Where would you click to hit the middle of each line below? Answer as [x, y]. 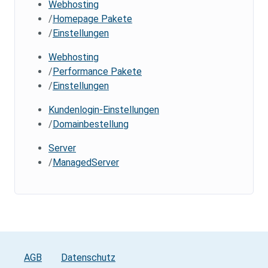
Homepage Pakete [92, 19]
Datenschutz [88, 258]
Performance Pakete [97, 72]
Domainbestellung [91, 124]
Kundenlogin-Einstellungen [104, 110]
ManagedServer [86, 163]
